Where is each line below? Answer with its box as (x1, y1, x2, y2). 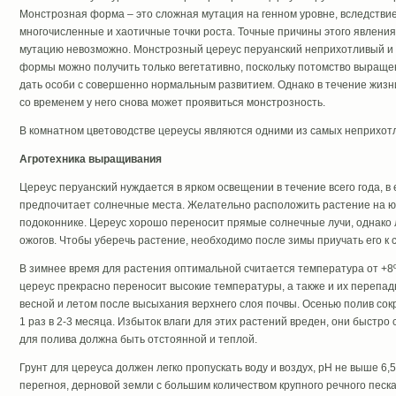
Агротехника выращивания (19, 153, 162, 165)
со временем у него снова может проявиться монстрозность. (19, 96, 325, 109)
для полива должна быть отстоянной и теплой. (19, 333, 257, 346)
